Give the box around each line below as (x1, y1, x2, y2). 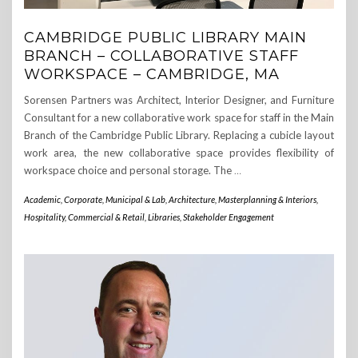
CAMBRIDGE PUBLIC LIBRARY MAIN (24, 28, 307, 46)
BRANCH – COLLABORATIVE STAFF (24, 46, 299, 65)
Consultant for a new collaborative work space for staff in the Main (24, 110, 334, 124)
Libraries (148, 211, 180, 222)
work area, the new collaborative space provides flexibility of (24, 145, 334, 159)
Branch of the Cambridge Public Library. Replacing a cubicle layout (24, 128, 334, 141)
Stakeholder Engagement (183, 211, 274, 222)
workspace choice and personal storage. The (24, 163, 234, 177)
